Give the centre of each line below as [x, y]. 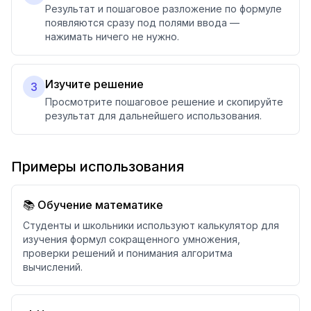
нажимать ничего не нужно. [112, 36]
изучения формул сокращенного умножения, [132, 239]
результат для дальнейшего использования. [153, 116]
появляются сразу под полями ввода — [142, 23]
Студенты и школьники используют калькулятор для [151, 225]
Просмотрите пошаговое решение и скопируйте [164, 102]
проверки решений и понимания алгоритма [128, 253]
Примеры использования [98, 167]
